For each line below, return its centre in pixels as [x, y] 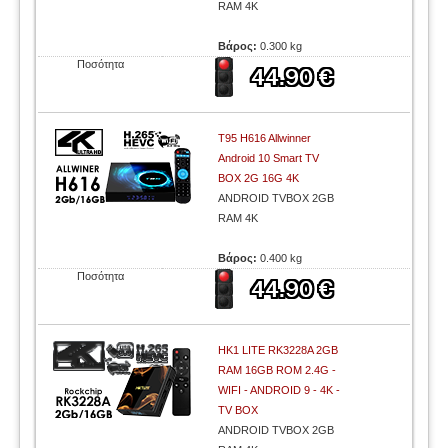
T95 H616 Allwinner [265, 138]
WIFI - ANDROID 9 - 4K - [279, 390]
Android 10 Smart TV [269, 158]
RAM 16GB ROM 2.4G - [277, 370]
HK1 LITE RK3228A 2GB [278, 350]
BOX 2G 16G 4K [259, 178]
